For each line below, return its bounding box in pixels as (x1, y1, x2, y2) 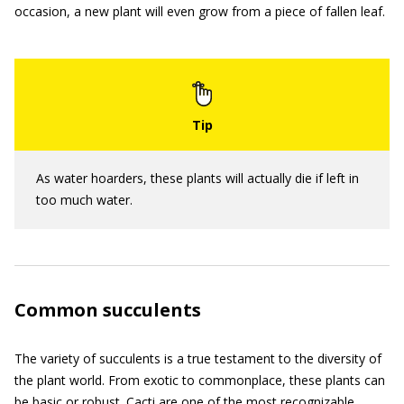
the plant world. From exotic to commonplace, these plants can (14, 371, 385, 389)
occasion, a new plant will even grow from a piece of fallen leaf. (14, 2, 385, 20)
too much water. (36, 190, 133, 208)
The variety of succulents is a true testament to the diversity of (14, 349, 381, 367)
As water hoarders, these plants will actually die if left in (36, 169, 359, 187)
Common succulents (14, 297, 201, 322)
